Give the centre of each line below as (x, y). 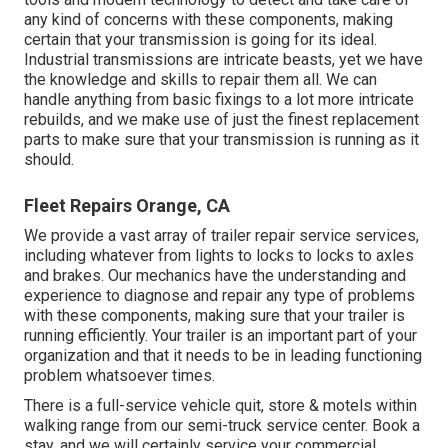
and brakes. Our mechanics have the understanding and (215, 275)
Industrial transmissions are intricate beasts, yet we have (223, 59)
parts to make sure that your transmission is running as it (221, 139)
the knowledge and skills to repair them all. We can (200, 79)
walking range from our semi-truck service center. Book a (222, 425)
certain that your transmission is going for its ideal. (200, 39)
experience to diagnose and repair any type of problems (219, 295)
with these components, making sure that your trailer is (214, 315)
